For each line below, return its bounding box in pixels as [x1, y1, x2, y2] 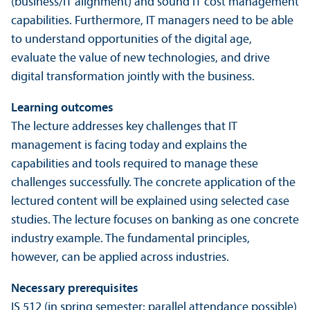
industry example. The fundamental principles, [11, 232, 250, 246]
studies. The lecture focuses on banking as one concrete [11, 213, 299, 227]
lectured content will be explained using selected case [11, 194, 289, 208]
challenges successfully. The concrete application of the [11, 176, 295, 190]
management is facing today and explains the [11, 138, 247, 152]
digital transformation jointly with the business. [11, 70, 255, 84]
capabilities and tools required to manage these [11, 157, 258, 171]
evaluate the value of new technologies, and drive [11, 51, 270, 65]
